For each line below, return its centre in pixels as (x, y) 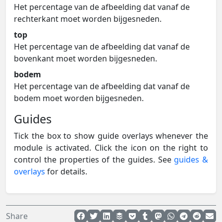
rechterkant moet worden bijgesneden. (88, 19)
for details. (66, 171)
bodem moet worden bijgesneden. (79, 98)
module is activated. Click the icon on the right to (111, 147)
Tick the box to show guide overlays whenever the (111, 136)
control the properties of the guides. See (94, 159)
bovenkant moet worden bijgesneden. (85, 58)
